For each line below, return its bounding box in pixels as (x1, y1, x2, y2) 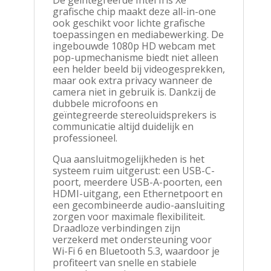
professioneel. (52, 131, 117, 145)
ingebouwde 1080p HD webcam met (52, 39, 215, 53)
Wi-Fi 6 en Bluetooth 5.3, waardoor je (52, 244, 220, 258)
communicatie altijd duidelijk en (52, 119, 194, 133)
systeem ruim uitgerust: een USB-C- (52, 163, 215, 177)
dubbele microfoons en (52, 96, 158, 110)
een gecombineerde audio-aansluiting (52, 198, 225, 212)
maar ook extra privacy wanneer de (52, 73, 212, 87)
